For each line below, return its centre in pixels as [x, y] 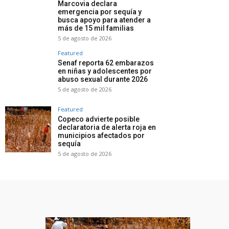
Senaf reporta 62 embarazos [106, 63]
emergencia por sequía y [100, 12]
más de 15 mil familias [96, 28]
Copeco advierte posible [99, 119]
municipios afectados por [101, 136]
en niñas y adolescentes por [105, 71]
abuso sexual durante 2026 [103, 79]
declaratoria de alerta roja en [107, 128]
